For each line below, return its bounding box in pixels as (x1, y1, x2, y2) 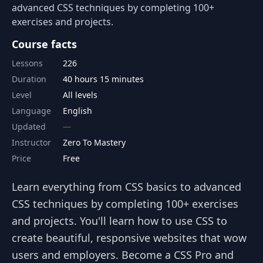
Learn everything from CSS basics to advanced (12, 180, 241, 194)
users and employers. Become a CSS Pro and (12, 248, 234, 262)
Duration (12, 73, 46, 85)
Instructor (12, 137, 51, 148)
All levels (63, 89, 97, 100)
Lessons (12, 58, 43, 69)
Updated (12, 121, 46, 132)
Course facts (12, 37, 77, 51)
